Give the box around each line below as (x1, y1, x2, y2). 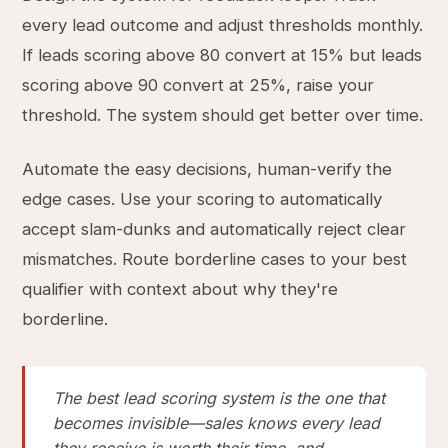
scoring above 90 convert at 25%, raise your (22, 75, 375, 95)
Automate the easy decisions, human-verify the (22, 159, 393, 179)
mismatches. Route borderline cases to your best (22, 249, 408, 269)
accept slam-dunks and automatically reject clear (22, 219, 407, 239)
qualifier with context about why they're (22, 279, 339, 299)
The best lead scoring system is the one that (53, 388, 386, 408)
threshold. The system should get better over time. (22, 105, 424, 125)
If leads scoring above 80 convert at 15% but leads (22, 45, 423, 65)
